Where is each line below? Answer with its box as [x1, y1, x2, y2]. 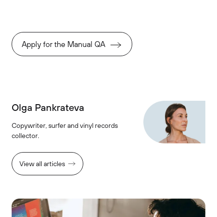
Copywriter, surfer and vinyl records [12, 121, 118, 129]
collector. [12, 131, 39, 139]
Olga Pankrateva [12, 101, 84, 113]
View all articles [19, 159, 66, 168]
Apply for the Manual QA [22, 39, 105, 49]
